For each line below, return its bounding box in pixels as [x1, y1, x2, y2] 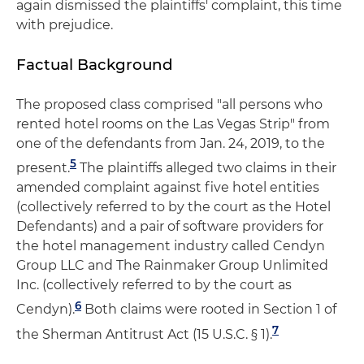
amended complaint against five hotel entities [16, 180, 319, 196]
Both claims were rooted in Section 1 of [81, 301, 336, 318]
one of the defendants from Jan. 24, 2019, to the [16, 135, 325, 151]
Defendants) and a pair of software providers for [16, 219, 323, 235]
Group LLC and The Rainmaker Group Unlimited [16, 258, 328, 274]
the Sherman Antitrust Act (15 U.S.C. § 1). [16, 326, 272, 342]
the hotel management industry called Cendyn [16, 238, 325, 254]
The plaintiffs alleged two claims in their [76, 160, 336, 176]
